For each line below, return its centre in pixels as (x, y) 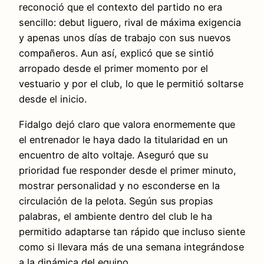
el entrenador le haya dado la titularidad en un (123, 139)
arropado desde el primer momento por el (113, 69)
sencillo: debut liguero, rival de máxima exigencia (130, 23)
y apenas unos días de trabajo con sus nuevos (125, 38)
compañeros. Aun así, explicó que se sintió (116, 53)
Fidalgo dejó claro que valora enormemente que (127, 124)
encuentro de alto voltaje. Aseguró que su (113, 155)
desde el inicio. (53, 99)
